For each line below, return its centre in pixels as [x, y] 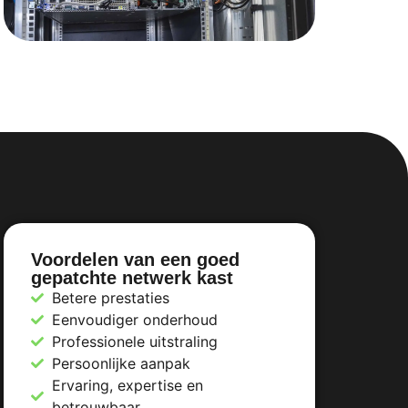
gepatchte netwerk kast [132, 278]
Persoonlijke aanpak [121, 364]
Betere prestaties [110, 298]
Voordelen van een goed [135, 260]
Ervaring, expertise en [127, 386]
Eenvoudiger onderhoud [134, 320]
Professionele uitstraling [134, 342]
